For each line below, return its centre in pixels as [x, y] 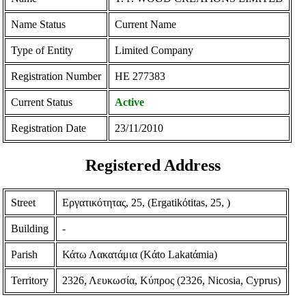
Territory [30, 280]
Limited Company [154, 51]
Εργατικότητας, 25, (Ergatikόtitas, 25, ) [147, 202]
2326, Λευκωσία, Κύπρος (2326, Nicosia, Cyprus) [172, 280]
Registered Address [153, 166]
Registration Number [56, 76]
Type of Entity [42, 51]
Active [130, 102]
